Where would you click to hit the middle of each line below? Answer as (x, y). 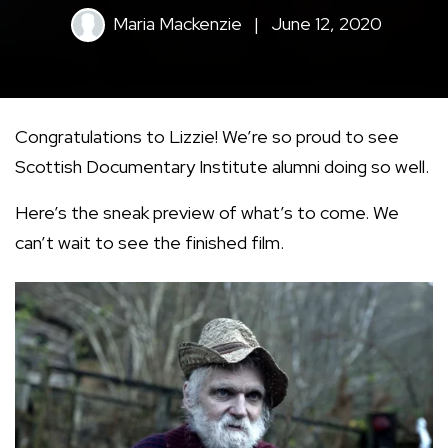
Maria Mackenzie (177, 23)
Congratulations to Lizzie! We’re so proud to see (207, 137)
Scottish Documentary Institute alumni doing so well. (222, 167)
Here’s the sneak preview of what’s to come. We (207, 213)
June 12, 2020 (324, 23)
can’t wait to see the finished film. (149, 243)
